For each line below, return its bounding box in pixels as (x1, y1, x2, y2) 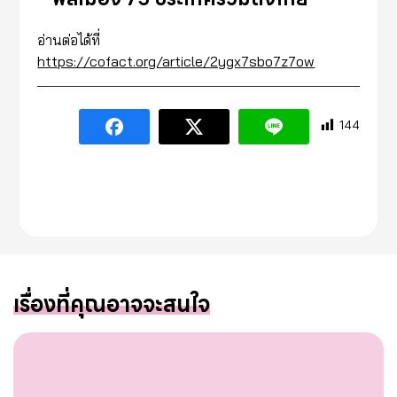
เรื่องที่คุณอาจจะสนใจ (13, 285, 210, 322)
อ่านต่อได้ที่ (37, 30, 101, 49)
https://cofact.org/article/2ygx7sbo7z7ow (37, 51, 315, 70)
